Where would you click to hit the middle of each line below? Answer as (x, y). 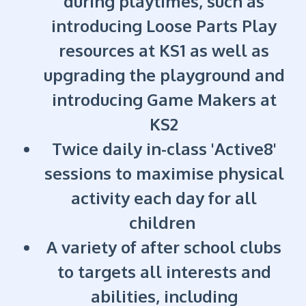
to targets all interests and (164, 272)
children (164, 223)
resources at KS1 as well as (164, 51)
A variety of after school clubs (164, 247)
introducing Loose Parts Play (164, 26)
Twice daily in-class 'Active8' (164, 149)
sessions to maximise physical (164, 173)
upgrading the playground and (164, 75)
